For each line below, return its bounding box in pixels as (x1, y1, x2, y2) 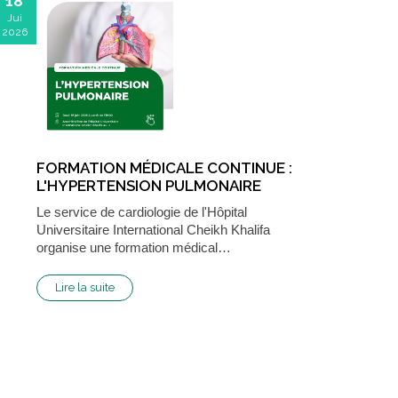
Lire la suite (55, 280, 115, 294)
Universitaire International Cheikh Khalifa (36, 221, 270, 237)
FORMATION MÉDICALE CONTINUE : (36, 158, 292, 177)
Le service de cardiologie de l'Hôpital (36, 203, 247, 219)
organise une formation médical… (36, 239, 231, 255)
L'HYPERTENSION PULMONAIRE (36, 176, 261, 195)
